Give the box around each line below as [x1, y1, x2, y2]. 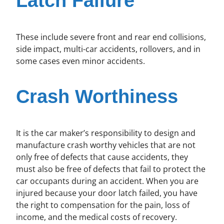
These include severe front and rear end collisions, [16, 31, 206, 42]
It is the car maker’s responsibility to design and [16, 127, 195, 138]
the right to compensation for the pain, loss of [16, 199, 189, 210]
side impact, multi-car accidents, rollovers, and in [16, 43, 200, 54]
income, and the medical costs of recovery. [16, 211, 177, 222]
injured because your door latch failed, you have [16, 187, 197, 198]
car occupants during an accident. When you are [16, 175, 198, 186]
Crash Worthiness [16, 86, 178, 107]
